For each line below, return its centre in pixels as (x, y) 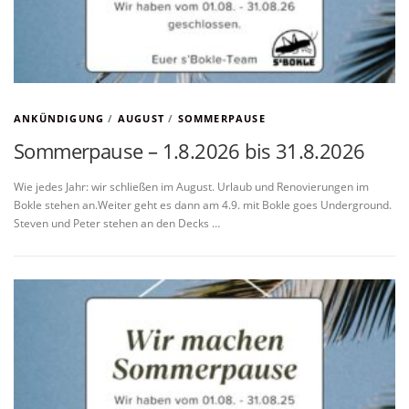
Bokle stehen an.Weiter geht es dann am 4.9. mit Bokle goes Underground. (203, 205)
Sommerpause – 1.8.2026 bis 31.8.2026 (189, 151)
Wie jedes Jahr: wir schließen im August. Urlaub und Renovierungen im (191, 187)
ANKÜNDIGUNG (59, 118)
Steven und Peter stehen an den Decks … (117, 224)
